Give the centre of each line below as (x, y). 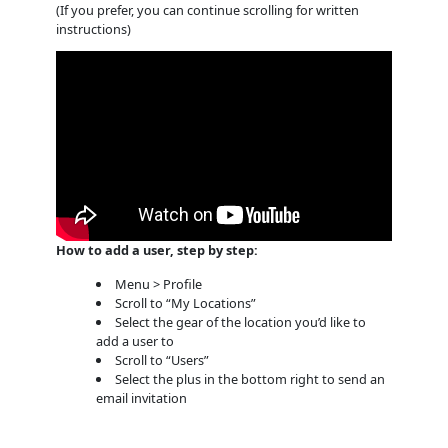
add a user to (135, 341)
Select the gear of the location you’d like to (241, 322)
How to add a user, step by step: (156, 249)
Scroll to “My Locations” (186, 303)
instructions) (93, 28)
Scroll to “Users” (162, 360)
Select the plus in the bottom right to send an (250, 379)
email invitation (142, 398)
